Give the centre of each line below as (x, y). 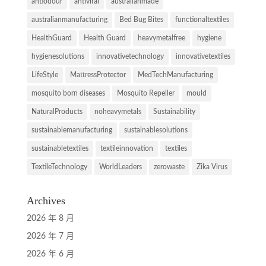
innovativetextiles (203, 56)
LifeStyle (45, 75)
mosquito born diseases (68, 93)
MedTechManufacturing (175, 75)
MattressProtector (98, 75)
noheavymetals (118, 111)
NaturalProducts (57, 111)
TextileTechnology (59, 167)
